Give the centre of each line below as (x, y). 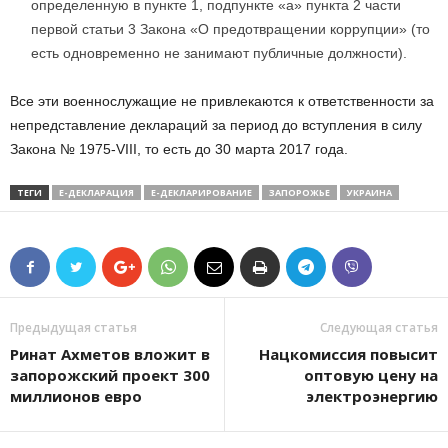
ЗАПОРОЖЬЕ (299, 192)
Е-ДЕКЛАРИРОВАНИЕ (201, 192)
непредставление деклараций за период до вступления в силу (216, 125)
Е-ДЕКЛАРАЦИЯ (96, 192)
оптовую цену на (371, 375)
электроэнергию (372, 396)
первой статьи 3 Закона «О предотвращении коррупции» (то (230, 29)
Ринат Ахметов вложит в (110, 354)
